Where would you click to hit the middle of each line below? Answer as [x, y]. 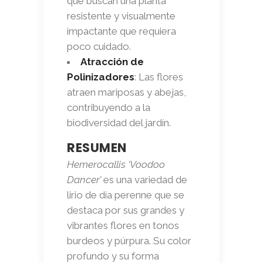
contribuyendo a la [109, 107]
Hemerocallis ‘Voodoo [116, 164]
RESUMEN [97, 147]
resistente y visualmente [121, 16]
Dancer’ [84, 179]
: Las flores [159, 77]
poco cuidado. [99, 46]
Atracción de [112, 61]
